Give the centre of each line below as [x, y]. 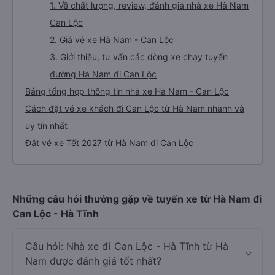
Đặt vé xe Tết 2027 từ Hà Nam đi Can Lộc [109, 143]
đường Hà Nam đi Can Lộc [103, 74]
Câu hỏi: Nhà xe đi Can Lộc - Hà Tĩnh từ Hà [127, 246]
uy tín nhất [46, 126]
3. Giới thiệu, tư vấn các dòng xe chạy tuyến [139, 57]
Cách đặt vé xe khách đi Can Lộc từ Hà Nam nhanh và [135, 108]
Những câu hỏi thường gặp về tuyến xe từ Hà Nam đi [137, 199]
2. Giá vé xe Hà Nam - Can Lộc [112, 40]
